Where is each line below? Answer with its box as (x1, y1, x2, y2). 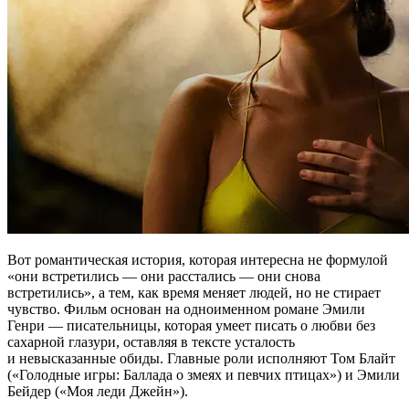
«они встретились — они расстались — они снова (7, 267, 320, 284)
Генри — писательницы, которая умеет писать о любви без (7, 317, 375, 333)
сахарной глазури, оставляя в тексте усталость (7, 333, 295, 350)
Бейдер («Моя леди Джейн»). (7, 383, 188, 399)
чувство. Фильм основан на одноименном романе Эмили (7, 300, 365, 317)
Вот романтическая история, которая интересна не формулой (7, 251, 388, 267)
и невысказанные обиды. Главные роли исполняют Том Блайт (7, 350, 395, 366)
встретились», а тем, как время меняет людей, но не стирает (7, 284, 381, 300)
